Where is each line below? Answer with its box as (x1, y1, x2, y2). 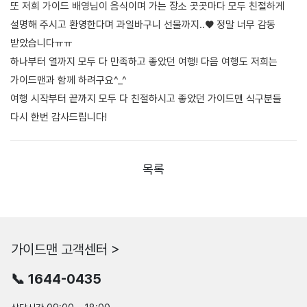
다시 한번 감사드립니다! (10, 110, 110, 123)
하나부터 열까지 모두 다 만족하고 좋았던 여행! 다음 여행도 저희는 (10, 55, 278, 68)
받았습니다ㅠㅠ (10, 36, 75, 49)
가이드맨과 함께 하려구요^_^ (10, 73, 130, 86)
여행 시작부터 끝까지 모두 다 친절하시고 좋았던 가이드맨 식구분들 (10, 92, 282, 105)
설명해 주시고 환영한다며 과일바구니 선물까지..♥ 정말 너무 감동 (10, 18, 275, 31)
